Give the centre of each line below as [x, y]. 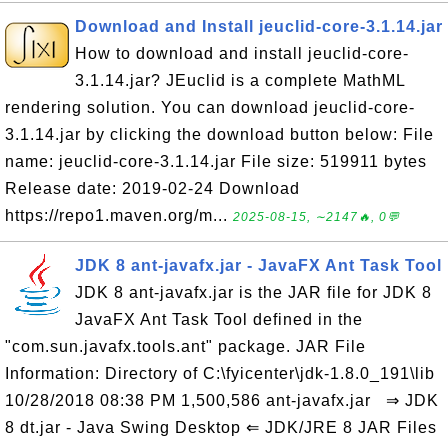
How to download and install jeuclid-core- [242, 53]
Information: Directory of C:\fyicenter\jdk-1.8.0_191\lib [220, 373]
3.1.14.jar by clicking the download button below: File [219, 134]
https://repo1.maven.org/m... [119, 215]
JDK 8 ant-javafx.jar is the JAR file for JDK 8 [253, 292]
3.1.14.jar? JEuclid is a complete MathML [240, 80]
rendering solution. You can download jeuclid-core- [210, 107]
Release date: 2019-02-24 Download [152, 188]
